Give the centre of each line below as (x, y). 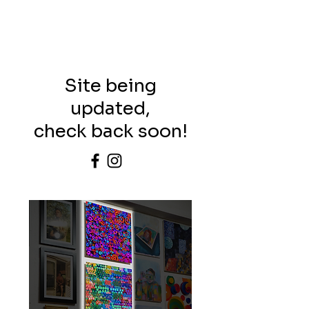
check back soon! (110, 131)
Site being (110, 86)
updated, (110, 109)
